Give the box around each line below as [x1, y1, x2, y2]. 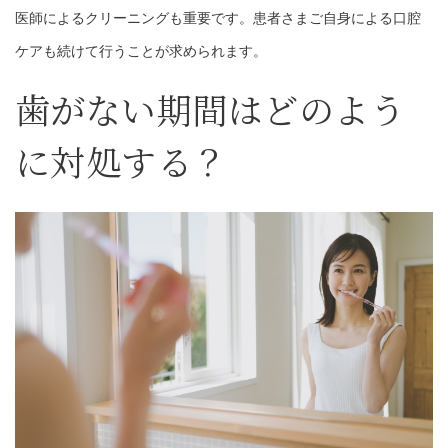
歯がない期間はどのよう [15, 84, 406, 135]
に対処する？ [15, 136, 228, 187]
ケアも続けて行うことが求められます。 [15, 43, 267, 60]
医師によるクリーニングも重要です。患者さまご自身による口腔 [15, 10, 421, 27]
